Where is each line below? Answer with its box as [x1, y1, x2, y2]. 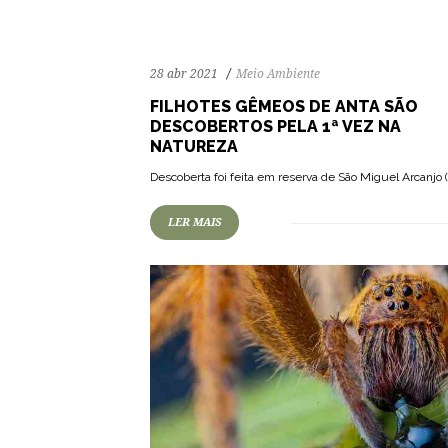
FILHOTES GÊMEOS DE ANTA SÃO [150, 97, 418, 116]
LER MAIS [168, 216, 221, 229]
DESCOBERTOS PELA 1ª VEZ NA [150, 117, 401, 136]
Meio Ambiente [236, 67, 320, 81]
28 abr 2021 [150, 67, 218, 81]
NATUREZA [150, 137, 238, 156]
